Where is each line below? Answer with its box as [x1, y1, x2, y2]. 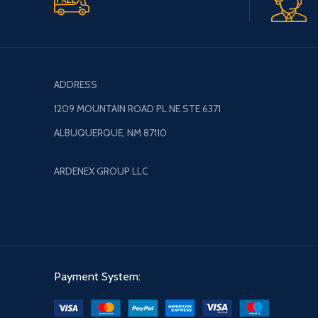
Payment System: [54, 269, 141, 283]
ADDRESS [54, 77, 97, 91]
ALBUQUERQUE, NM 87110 [54, 126, 167, 139]
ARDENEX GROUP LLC [54, 164, 148, 177]
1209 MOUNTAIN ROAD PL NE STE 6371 [54, 102, 221, 115]
